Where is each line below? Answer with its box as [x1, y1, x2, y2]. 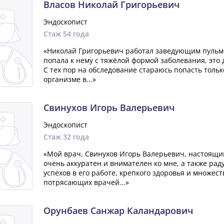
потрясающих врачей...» [43, 177, 129, 187]
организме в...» [43, 74, 96, 84]
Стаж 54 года [43, 29, 89, 38]
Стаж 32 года [43, 132, 89, 141]
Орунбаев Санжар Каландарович [43, 204, 193, 216]
